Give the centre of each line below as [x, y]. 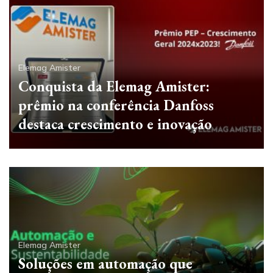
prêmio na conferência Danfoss [116, 105]
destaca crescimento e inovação [115, 124]
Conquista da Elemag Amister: [114, 86]
